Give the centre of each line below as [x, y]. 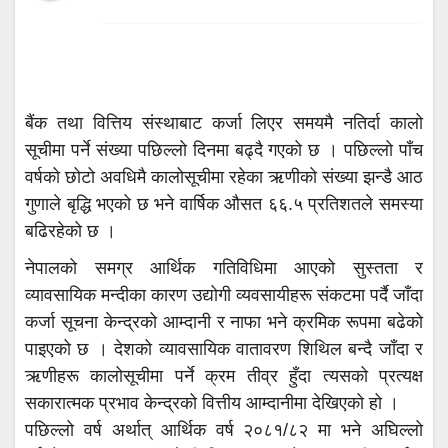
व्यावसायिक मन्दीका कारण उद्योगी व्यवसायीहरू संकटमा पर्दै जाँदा [224, 294]
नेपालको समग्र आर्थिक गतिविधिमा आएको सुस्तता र [224, 267]
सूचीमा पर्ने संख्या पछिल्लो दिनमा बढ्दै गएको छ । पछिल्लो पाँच [224, 149]
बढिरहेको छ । [70, 230]
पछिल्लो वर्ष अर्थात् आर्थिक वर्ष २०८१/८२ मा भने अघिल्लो [224, 429]
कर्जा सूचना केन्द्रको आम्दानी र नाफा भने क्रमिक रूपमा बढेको [224, 321]
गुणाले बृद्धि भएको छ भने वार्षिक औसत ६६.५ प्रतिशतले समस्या [224, 203]
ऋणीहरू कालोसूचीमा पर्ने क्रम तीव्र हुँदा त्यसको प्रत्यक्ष [224, 375]
